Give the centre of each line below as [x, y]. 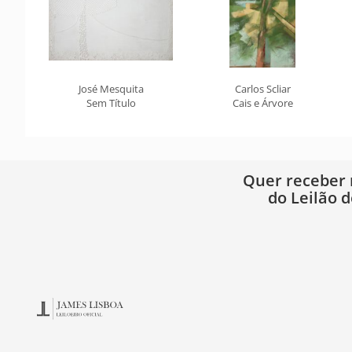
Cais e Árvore [262, 103]
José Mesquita [111, 89]
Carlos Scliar [262, 89]
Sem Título [111, 103]
